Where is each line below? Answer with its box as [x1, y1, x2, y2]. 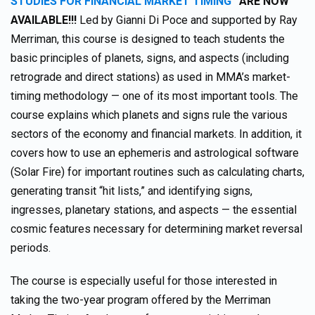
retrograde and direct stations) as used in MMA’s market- [11, 70, 290, 84]
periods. [11, 241, 51, 255]
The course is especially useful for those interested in [11, 274, 277, 288]
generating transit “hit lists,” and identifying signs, [11, 184, 252, 198]
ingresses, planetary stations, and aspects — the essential [11, 203, 297, 217]
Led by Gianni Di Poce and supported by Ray [79, 13, 297, 27]
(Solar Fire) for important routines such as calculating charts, [11, 165, 304, 179]
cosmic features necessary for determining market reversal [11, 222, 302, 236]
